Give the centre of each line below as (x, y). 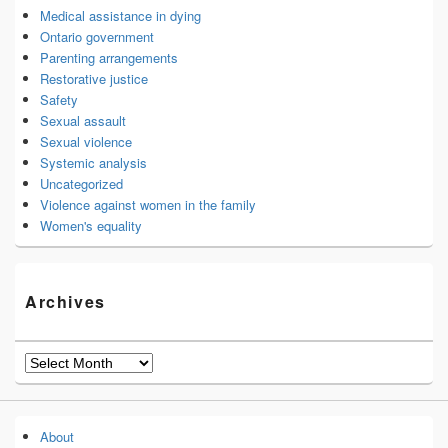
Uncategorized (81, 184)
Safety (59, 100)
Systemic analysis (93, 163)
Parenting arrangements (109, 58)
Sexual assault (83, 121)
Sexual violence (86, 142)
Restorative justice (94, 79)
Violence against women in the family (148, 205)
